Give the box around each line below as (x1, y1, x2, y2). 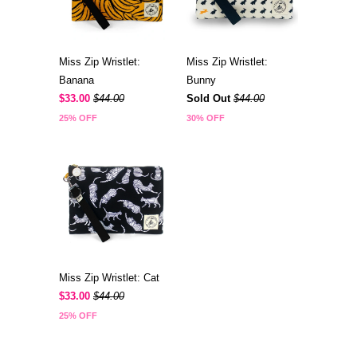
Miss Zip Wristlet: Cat (59, 271, 159, 284)
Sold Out (186, 92, 230, 105)
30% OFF (186, 113, 225, 124)
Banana (59, 74, 94, 87)
